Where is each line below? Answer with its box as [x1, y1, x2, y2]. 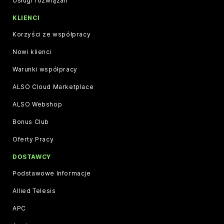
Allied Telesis [12, 186, 56, 194]
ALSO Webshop [12, 100, 62, 108]
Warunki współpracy [12, 65, 77, 73]
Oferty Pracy [12, 135, 54, 143]
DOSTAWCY [12, 152, 51, 160]
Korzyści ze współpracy [12, 30, 91, 38]
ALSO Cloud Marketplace [12, 82, 94, 90]
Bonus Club [12, 117, 49, 125]
